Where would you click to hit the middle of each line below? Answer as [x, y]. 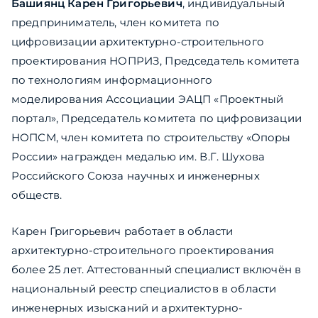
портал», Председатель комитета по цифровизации [157, 119]
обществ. [37, 195]
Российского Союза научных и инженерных [136, 176]
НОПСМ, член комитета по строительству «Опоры [151, 138]
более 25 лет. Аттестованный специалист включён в [157, 270]
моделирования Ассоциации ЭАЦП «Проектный [147, 99]
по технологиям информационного [112, 80]
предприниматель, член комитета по [115, 23]
